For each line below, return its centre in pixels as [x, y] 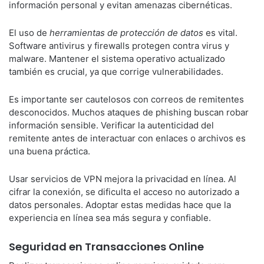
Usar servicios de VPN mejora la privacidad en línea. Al [123, 179]
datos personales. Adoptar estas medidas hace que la [120, 205]
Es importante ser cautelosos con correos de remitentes [126, 99]
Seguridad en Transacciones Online [106, 247]
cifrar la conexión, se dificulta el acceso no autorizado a [124, 192]
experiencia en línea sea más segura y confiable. [110, 218]
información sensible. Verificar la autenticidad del [111, 125]
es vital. [220, 33]
